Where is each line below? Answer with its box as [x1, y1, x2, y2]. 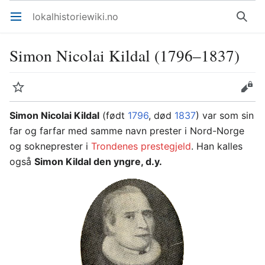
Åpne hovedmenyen [17, 17, 25, 28]
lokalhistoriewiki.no [33, 11, 118, 22]
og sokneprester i [9, 140, 91, 152]
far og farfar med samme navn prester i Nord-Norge [9, 125, 244, 137]
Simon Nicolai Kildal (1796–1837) [9, 44, 240, 66]
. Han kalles [191, 140, 243, 152]
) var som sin [196, 109, 254, 121]
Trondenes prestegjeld [91, 140, 191, 152]
